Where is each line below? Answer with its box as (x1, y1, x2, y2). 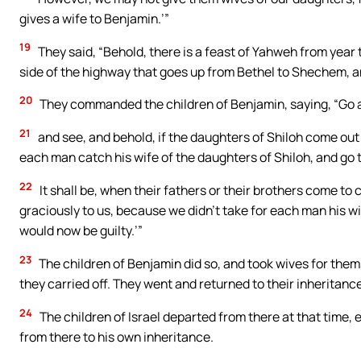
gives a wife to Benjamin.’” (19, 9, 169, 27)
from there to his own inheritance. (19, 328, 214, 346)
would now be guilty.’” (19, 222, 143, 240)
